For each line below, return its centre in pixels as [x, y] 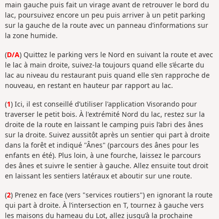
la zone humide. [31, 36]
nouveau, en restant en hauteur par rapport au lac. [89, 85]
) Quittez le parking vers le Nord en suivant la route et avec [116, 54]
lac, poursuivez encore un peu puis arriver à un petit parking [105, 15]
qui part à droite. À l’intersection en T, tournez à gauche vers [104, 205]
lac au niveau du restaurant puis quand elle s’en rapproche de [107, 75]
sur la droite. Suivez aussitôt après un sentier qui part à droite [107, 135]
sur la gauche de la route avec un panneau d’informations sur [107, 25]
